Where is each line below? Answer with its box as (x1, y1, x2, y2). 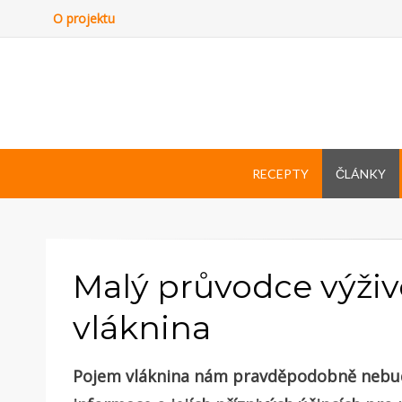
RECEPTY (251, 165, 309, 181)
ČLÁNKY (335, 165, 386, 181)
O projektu (53, 10, 115, 27)
